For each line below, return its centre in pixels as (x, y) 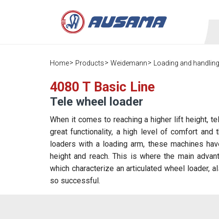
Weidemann (129, 63)
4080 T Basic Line (102, 87)
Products (90, 63)
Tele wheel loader (97, 102)
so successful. (75, 181)
